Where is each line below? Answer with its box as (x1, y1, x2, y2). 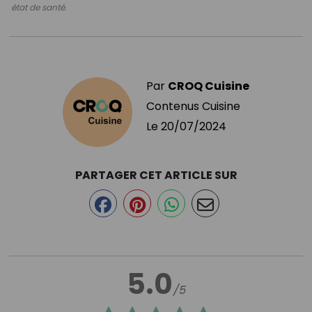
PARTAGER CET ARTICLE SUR (75, 166, 237, 183)
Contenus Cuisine (146, 97, 240, 114)
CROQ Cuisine (168, 77, 249, 94)
